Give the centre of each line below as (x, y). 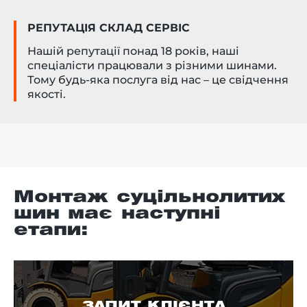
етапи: (51, 231)
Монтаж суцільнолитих (149, 198)
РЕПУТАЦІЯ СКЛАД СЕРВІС (109, 28)
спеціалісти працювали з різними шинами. (152, 66)
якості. (47, 95)
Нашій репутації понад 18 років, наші (133, 51)
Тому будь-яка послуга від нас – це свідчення (158, 80)
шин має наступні (117, 214)
